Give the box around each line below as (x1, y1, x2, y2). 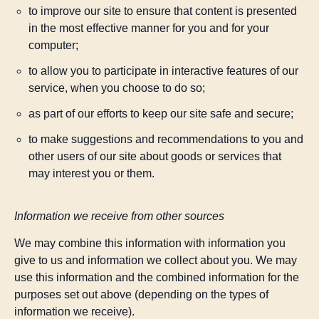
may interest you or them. (28, 167, 155, 179)
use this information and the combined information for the (14, 271, 299, 284)
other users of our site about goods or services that (28, 150, 281, 162)
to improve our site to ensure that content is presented (28, 4, 297, 17)
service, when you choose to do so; (28, 81, 205, 94)
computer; (28, 38, 78, 51)
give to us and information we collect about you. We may (14, 254, 297, 267)
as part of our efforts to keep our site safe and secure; (28, 107, 293, 120)
